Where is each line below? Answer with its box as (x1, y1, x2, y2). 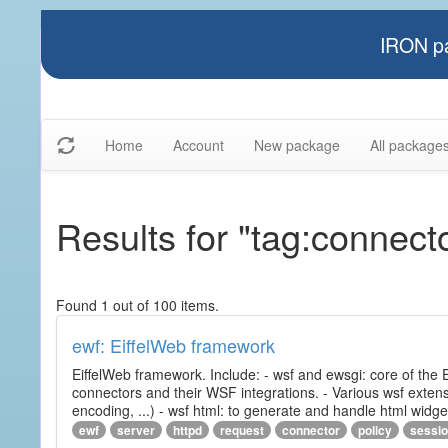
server (117, 421, 155, 439)
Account (173, 135, 224, 155)
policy (358, 421, 392, 439)
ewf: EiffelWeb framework (72, 332, 275, 358)
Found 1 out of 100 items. (56, 295, 219, 315)
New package (254, 135, 340, 155)
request (220, 421, 264, 439)
